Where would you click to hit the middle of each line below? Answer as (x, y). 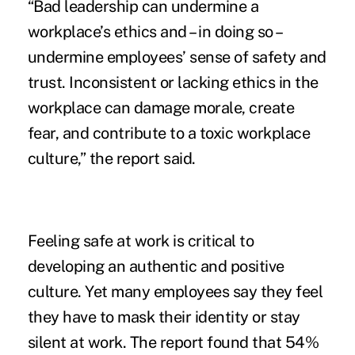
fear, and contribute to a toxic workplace (169, 134)
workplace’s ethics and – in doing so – (154, 32)
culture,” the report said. (111, 159)
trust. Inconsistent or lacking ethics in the (173, 83)
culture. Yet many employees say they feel (175, 292)
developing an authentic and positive (156, 267)
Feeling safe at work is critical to (141, 241)
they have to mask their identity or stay (164, 317)
